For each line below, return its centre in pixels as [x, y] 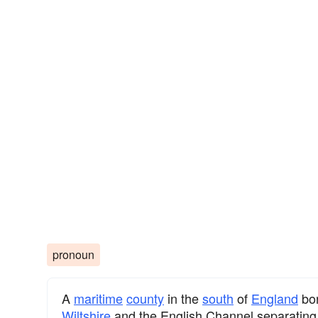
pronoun [73, 254]
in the [183, 298]
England [275, 298]
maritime [98, 298]
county [145, 298]
